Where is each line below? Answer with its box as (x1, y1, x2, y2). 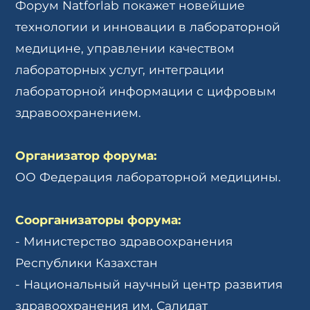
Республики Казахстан (15, 255, 158, 271)
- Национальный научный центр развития (15, 277, 284, 292)
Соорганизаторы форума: (15, 212, 182, 228)
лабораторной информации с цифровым (15, 84, 277, 99)
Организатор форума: (15, 148, 158, 163)
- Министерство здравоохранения (15, 234, 234, 249)
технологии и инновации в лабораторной (15, 19, 281, 35)
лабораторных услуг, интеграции (15, 62, 225, 77)
